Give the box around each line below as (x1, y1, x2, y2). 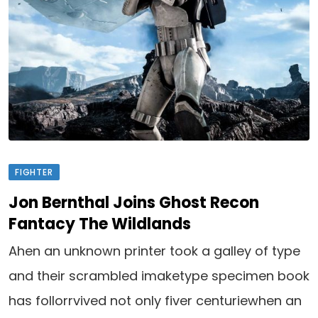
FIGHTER (15, 166, 53, 179)
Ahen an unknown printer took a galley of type (9, 242, 300, 261)
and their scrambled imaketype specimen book (9, 267, 309, 285)
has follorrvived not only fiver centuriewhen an (9, 292, 302, 310)
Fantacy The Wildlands (9, 213, 191, 236)
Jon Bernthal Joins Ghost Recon (9, 192, 259, 214)
